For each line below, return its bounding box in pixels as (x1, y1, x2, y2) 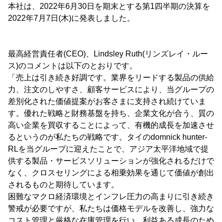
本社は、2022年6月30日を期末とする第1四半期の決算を (8, 2, 210, 10)
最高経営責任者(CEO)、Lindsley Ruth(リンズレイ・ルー (8, 50, 208, 58)
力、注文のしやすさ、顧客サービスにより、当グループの (8, 85, 214, 94)
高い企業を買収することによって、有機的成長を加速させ (8, 121, 214, 129)
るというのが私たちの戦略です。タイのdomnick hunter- (8, 133, 207, 141)
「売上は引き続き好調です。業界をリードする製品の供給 (8, 73, 214, 82)
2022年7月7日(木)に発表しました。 (8, 14, 135, 22)
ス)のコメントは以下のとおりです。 (8, 61, 137, 70)
